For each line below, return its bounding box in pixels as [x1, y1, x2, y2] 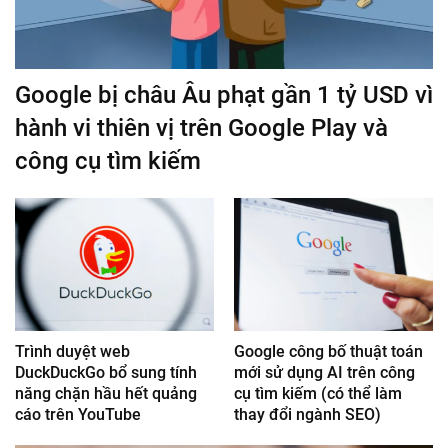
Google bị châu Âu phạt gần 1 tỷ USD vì [15, 81, 433, 110]
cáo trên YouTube [15, 404, 141, 424]
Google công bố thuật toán [234, 341, 423, 361]
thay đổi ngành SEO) [234, 404, 381, 424]
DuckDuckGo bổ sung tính [15, 362, 197, 382]
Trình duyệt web [15, 341, 130, 361]
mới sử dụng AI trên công [234, 362, 415, 382]
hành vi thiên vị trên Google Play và [15, 114, 388, 143]
